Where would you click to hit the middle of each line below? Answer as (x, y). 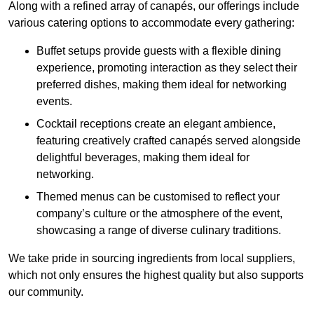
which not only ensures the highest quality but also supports (156, 275)
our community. (46, 292)
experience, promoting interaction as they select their (167, 68)
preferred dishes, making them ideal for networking (162, 85)
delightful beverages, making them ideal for (143, 158)
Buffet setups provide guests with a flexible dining (159, 51)
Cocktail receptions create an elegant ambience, (156, 124)
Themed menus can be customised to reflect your (158, 197)
